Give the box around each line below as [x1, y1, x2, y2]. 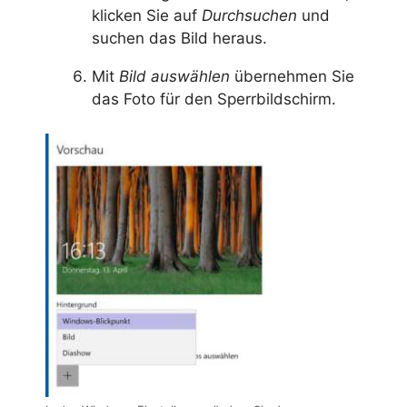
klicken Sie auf [92, 5, 202, 25]
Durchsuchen [202, 5, 297, 25]
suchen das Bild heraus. [92, 28, 267, 47]
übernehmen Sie [230, 66, 354, 85]
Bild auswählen [119, 66, 230, 85]
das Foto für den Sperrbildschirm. [92, 89, 336, 108]
